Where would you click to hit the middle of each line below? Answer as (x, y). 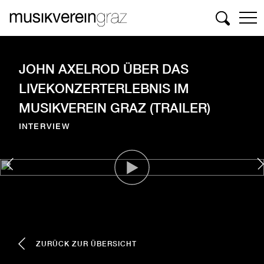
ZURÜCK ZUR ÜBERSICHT (86, 243)
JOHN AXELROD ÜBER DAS (103, 69)
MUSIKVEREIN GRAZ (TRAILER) (114, 108)
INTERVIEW (44, 126)
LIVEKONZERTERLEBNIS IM (104, 88)
